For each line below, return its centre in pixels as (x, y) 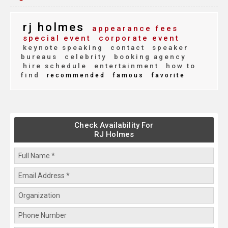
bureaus (39, 57)
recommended (75, 76)
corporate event (137, 38)
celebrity (84, 57)
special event (57, 38)
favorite (167, 76)
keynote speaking (63, 48)
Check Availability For (114, 125)
